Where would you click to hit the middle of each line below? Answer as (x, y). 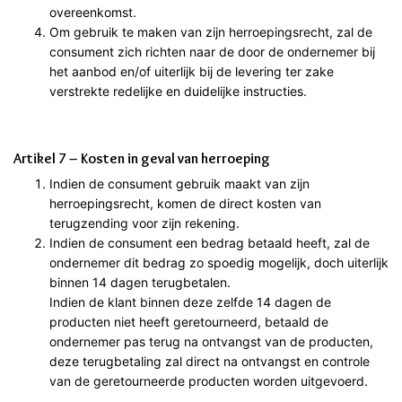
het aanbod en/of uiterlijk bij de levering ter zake (192, 71)
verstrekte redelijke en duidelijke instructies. (178, 91)
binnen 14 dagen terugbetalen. (140, 282)
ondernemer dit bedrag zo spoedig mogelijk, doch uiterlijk (219, 262)
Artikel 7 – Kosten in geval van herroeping (142, 158)
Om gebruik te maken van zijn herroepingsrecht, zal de (211, 31)
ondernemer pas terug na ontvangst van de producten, (211, 341)
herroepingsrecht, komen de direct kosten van (185, 203)
